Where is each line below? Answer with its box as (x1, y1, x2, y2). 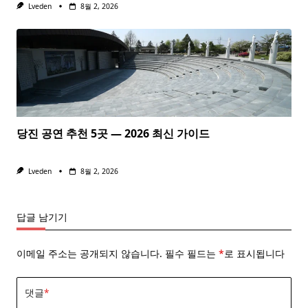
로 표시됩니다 (224, 247, 285, 261)
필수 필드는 (165, 247, 219, 261)
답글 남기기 (16, 210, 67, 224)
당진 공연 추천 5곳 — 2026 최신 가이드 (16, 126, 210, 142)
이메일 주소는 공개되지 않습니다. (16, 247, 162, 261)
